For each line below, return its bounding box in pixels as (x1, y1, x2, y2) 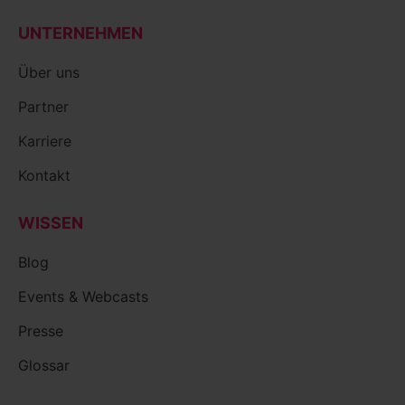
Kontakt (18, 166, 71, 185)
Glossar (18, 356, 70, 375)
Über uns (18, 63, 80, 82)
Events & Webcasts (18, 287, 148, 306)
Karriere (18, 132, 71, 151)
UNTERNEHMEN (18, 24, 143, 43)
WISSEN (18, 213, 83, 233)
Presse (18, 322, 63, 341)
